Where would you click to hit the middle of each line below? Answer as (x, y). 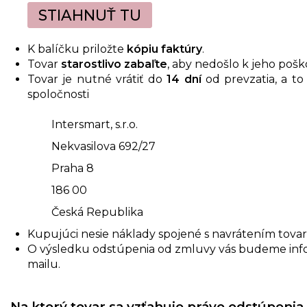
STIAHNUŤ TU (90, 15)
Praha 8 (73, 168)
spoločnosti (58, 94)
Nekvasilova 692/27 (103, 146)
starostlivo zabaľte (114, 64)
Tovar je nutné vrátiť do (97, 79)
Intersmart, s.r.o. (95, 124)
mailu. (44, 264)
